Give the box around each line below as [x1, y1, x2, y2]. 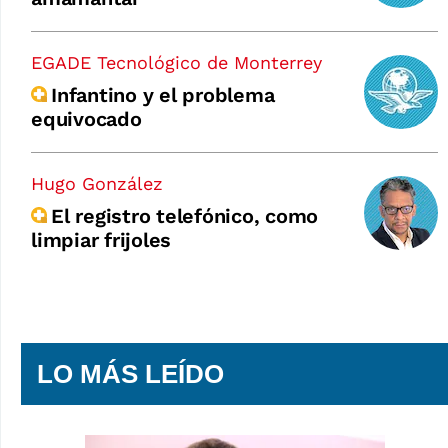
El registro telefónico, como [51, 203, 318, 228]
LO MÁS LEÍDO [37, 358, 224, 389]
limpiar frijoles [31, 227, 171, 252]
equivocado [31, 106, 142, 131]
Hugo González [31, 172, 163, 194]
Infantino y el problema [51, 82, 275, 107]
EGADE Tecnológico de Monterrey [31, 51, 322, 73]
